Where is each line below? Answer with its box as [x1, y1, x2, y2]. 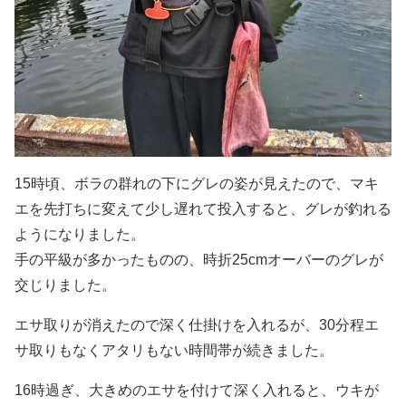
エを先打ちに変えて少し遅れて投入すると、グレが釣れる [14, 201, 391, 217]
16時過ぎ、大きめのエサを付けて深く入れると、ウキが [14, 382, 379, 399]
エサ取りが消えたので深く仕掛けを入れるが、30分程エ [14, 317, 379, 333]
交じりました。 [14, 277, 116, 294]
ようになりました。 [14, 227, 145, 243]
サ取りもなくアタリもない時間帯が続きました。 [14, 343, 333, 359]
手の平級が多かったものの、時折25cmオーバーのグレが [14, 252, 383, 268]
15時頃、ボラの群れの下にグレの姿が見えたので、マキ [14, 176, 379, 192]
